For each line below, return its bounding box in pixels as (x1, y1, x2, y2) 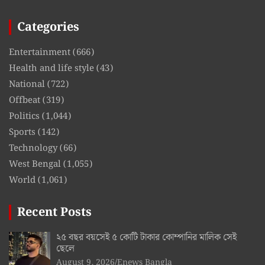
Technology (9, 141, 57, 156)
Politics (9, 109, 40, 124)
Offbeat (9, 93, 40, 108)
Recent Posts (17, 202, 92, 222)
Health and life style (9, 61, 94, 76)
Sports (9, 125, 35, 140)
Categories (17, 17, 79, 37)
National (9, 77, 45, 92)
